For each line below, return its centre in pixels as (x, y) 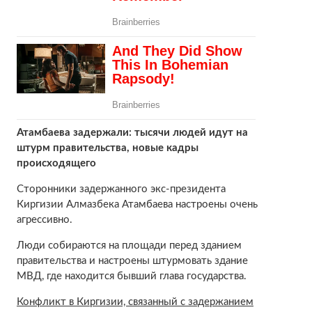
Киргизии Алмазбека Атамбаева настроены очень (137, 204)
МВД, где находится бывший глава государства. (131, 276)
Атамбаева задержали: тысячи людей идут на (132, 132)
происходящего (56, 163)
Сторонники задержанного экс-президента (121, 189)
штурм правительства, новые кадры (107, 148)
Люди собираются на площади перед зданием (129, 245)
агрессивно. (44, 219)
